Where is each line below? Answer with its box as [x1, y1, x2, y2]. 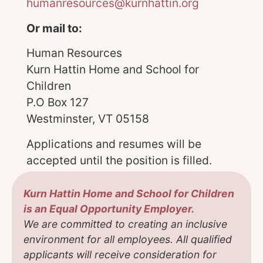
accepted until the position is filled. [26, 153, 212, 167]
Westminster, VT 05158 [26, 112, 149, 126]
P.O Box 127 [26, 95, 89, 110]
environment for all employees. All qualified [23, 232, 232, 245]
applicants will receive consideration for [23, 248, 217, 261]
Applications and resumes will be [26, 136, 201, 151]
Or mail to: [26, 21, 82, 35]
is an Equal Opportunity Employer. [23, 202, 194, 215]
